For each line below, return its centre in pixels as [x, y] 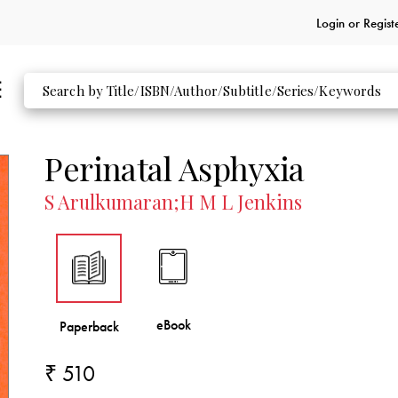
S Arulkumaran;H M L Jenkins [174, 202]
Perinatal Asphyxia [175, 167]
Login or [339, 23]
